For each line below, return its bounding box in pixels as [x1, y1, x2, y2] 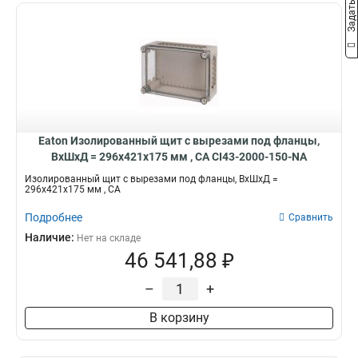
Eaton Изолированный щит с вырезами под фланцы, [38, 134, 320, 147]
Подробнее [25, 211, 82, 224]
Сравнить [288, 212, 333, 223]
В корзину [149, 310, 209, 325]
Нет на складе [77, 233, 141, 244]
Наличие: [25, 231, 77, 244]
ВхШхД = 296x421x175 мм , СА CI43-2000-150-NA [51, 150, 307, 163]
